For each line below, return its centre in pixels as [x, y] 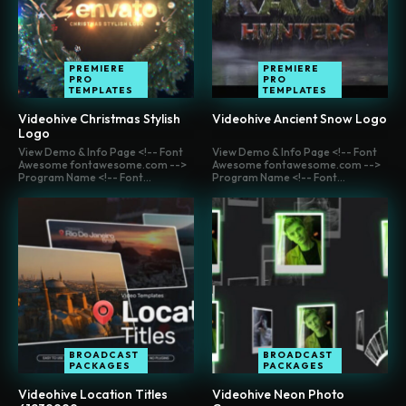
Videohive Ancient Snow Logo [300, 119]
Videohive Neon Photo [278, 395]
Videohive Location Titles [93, 395]
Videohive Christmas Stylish [99, 119]
